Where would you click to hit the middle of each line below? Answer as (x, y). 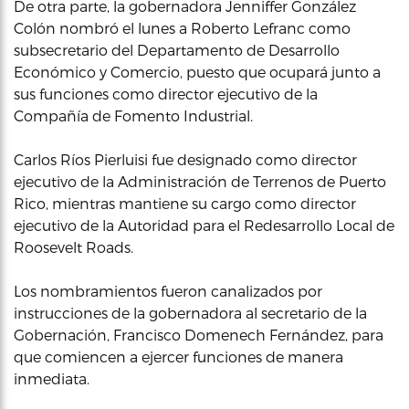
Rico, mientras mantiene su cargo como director (185, 203)
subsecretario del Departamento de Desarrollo (177, 49)
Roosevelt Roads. (73, 246)
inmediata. (52, 378)
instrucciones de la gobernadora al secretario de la (190, 312)
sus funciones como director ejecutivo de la (166, 93)
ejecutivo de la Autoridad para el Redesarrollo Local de (204, 225)
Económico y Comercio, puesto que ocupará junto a (197, 71)
